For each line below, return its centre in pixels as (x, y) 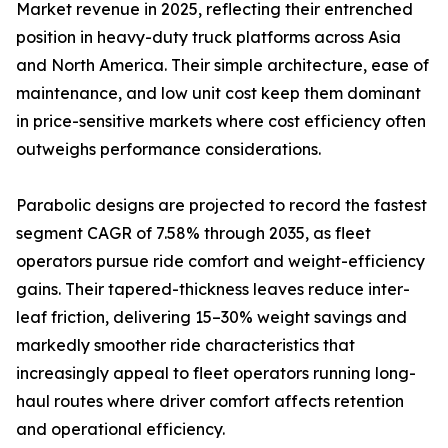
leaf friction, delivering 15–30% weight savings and (211, 317)
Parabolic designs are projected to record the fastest (221, 205)
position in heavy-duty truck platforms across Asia (208, 37)
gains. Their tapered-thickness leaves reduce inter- (213, 289)
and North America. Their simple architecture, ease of (222, 65)
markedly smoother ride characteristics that (185, 345)
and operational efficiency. (120, 429)
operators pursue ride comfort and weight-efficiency (220, 261)
